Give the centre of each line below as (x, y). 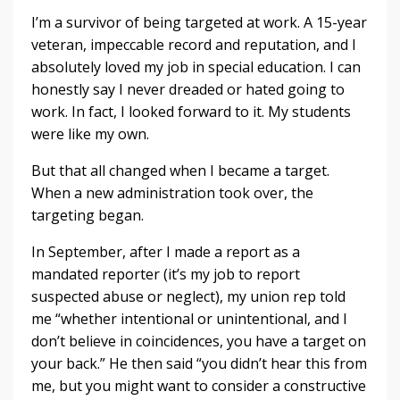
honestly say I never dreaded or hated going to (188, 90)
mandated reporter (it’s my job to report (166, 275)
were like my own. (90, 134)
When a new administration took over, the (172, 193)
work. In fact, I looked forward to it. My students (191, 112)
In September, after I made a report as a (166, 252)
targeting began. (87, 216)
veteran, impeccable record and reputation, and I (194, 45)
